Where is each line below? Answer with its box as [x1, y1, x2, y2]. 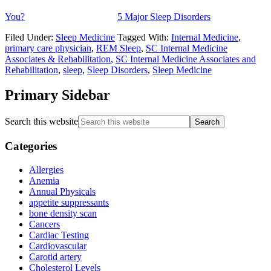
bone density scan [29, 207, 97, 218]
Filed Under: [5, 31, 56, 42]
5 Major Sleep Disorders [117, 11, 211, 22]
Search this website [5, 116, 78, 127]
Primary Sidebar [5, 87, 110, 103]
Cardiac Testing [29, 229, 89, 240]
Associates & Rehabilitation [5, 53, 111, 64]
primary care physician [5, 42, 91, 53]
